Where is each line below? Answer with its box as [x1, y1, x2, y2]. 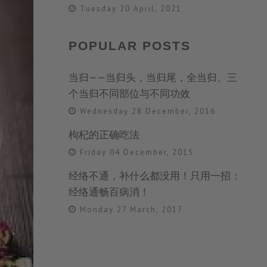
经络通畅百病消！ [68, 185, 150, 198]
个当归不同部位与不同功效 [68, 86, 190, 100]
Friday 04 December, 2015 [76, 147, 194, 157]
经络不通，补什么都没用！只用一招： [68, 169, 241, 182]
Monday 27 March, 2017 [76, 204, 183, 215]
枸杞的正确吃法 [68, 128, 139, 141]
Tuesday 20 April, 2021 [76, 3, 182, 14]
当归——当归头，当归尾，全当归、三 [68, 70, 237, 84]
